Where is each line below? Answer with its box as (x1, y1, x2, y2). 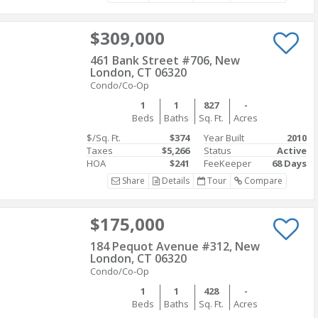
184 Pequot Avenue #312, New (90, 238, 260, 254)
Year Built (204, 131, 244, 144)
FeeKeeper (204, 157, 251, 170)
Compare (241, 175, 283, 187)
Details (159, 175, 190, 187)
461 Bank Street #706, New (90, 53, 240, 68)
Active (277, 144, 307, 157)
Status (204, 144, 231, 157)
